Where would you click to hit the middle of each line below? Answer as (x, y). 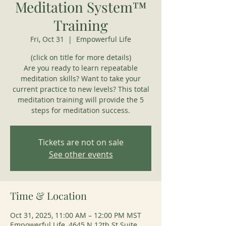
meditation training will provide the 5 (81, 99)
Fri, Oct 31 (47, 39)
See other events (81, 154)
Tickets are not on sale (81, 142)
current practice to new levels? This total (81, 89)
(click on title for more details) (81, 57)
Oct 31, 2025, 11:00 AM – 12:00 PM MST (76, 215)
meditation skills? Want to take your (81, 78)
